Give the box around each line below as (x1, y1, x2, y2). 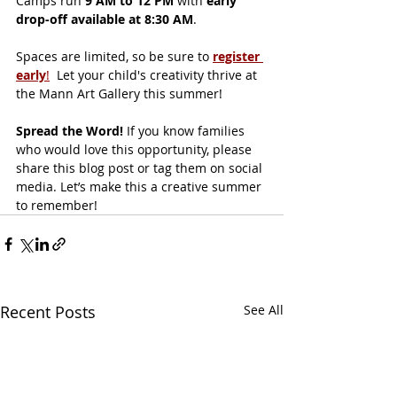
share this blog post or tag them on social (16, 159, 266, 176)
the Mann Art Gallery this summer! (16, 84, 222, 102)
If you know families (127, 121, 248, 139)
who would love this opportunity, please (16, 140, 255, 158)
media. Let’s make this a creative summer (16, 177, 265, 195)
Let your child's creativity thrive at (50, 66, 261, 83)
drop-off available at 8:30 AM (16, 10, 193, 27)
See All (244, 300, 284, 318)
